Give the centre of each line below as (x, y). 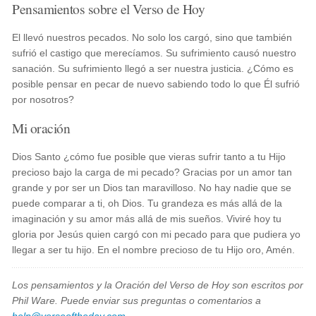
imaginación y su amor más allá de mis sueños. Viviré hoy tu (147, 219)
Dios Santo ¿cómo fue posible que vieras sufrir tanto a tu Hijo (149, 157)
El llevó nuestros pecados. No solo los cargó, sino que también (152, 37)
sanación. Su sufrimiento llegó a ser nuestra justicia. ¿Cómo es (153, 68)
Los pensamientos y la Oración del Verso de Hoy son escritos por (158, 285)
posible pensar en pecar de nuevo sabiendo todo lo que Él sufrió (156, 84)
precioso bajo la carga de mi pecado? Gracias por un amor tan (152, 172)
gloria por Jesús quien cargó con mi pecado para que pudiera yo (157, 234)
